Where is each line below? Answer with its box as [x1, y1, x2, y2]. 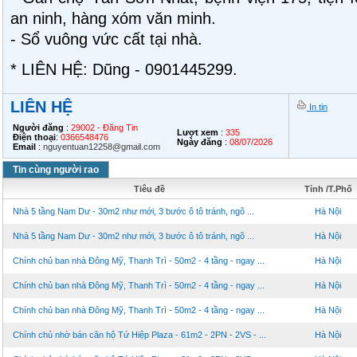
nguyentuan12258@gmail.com [43, 142, 160, 151]
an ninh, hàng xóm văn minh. [10, 10, 216, 27]
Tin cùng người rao [13, 164, 99, 175]
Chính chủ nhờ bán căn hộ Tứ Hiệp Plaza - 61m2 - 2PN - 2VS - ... [13, 330, 266, 339]
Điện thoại [13, 132, 56, 142]
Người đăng [13, 123, 64, 132]
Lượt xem [177, 127, 218, 137]
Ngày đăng [177, 137, 222, 147]
